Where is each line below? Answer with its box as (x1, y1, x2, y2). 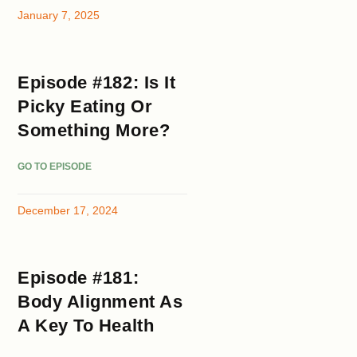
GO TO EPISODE (18, 160, 92, 172)
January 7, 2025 (18, 8, 100, 22)
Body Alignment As (18, 291, 183, 312)
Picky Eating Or (18, 96, 153, 116)
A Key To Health (18, 315, 155, 335)
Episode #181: (18, 267, 139, 288)
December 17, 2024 (18, 203, 119, 217)
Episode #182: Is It (18, 72, 176, 92)
